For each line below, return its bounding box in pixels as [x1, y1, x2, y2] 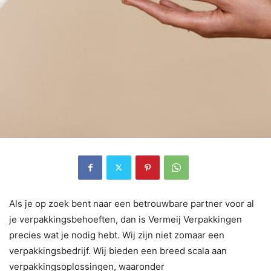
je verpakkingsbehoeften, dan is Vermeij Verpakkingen [9, 213, 242, 225]
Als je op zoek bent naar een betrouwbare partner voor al [9, 197, 254, 209]
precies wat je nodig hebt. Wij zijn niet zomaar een [9, 229, 224, 241]
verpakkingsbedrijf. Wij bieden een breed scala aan [9, 244, 227, 256]
